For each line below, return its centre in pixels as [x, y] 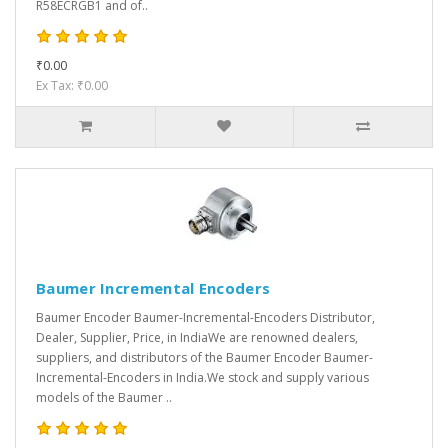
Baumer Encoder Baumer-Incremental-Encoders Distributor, [205, 318]
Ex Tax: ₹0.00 [72, 86]
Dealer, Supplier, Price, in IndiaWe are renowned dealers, [197, 338]
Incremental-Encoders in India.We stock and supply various [202, 378]
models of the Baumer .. [104, 398]
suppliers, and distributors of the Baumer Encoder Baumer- [204, 358]
